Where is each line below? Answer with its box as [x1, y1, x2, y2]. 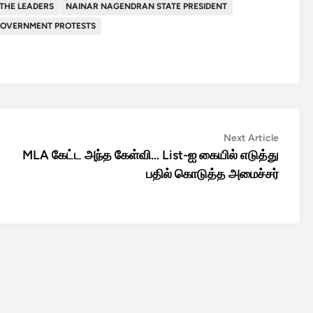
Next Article [224, 132, 279, 144]
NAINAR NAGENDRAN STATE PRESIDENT [66, 1, 227, 11]
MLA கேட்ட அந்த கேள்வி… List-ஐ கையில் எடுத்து [22, 147, 279, 163]
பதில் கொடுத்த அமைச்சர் [146, 166, 279, 182]
